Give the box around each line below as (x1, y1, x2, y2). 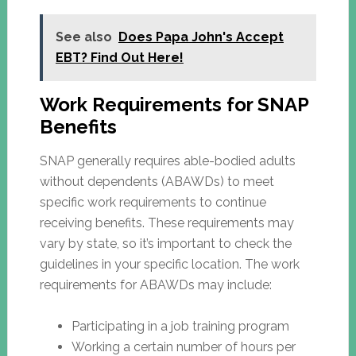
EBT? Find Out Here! (55, 49, 184, 65)
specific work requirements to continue (39, 194, 266, 210)
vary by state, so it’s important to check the (39, 235, 292, 251)
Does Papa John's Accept (118, 29, 284, 44)
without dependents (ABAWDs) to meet (39, 173, 274, 189)
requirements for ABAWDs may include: (39, 277, 272, 292)
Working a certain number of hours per (71, 339, 296, 354)
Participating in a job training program (71, 318, 289, 334)
